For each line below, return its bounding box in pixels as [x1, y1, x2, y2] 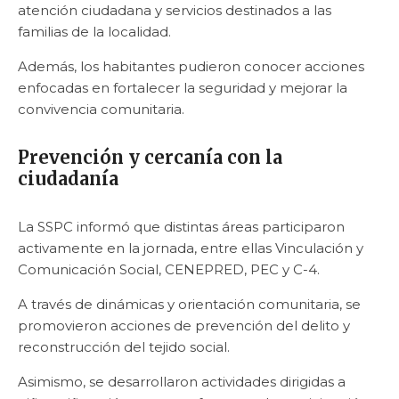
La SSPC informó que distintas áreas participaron [18, 217, 345, 235]
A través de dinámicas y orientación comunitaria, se [18, 295, 361, 313]
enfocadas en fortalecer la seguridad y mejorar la [18, 78, 347, 96]
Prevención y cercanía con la [18, 145, 282, 168]
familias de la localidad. [18, 22, 171, 40]
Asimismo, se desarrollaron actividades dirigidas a [18, 372, 346, 390]
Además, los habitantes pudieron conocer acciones [18, 57, 364, 75]
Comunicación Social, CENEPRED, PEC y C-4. [18, 260, 320, 278]
